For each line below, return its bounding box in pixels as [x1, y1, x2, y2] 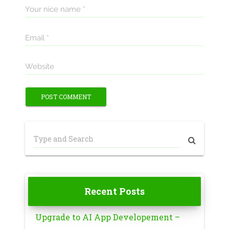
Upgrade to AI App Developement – [35, 211, 180, 222]
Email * [25, 33, 49, 42]
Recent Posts [84, 185, 145, 197]
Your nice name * [25, 4, 85, 14]
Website [25, 61, 54, 71]
